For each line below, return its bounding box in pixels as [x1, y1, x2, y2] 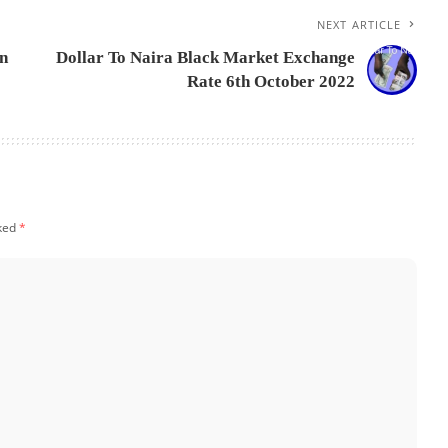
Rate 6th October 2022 [187, 72, 356, 92]
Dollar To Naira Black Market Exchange [56, 48, 356, 68]
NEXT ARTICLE [317, 17, 402, 33]
